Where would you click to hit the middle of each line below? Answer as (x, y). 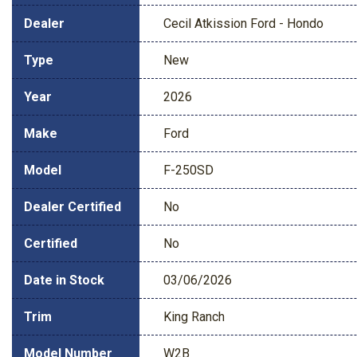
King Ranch (194, 316)
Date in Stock (64, 280)
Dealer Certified (73, 206)
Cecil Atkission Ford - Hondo (243, 23)
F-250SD (188, 170)
